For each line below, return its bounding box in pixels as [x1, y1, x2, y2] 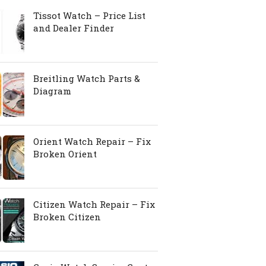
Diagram [33, 85, 71, 97]
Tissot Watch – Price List [33, 9, 145, 21]
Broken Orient [33, 148, 97, 160]
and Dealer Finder [33, 22, 114, 34]
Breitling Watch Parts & [33, 72, 140, 84]
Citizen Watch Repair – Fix [33, 198, 155, 210]
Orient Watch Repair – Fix [33, 135, 151, 147]
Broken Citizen [33, 211, 101, 223]
